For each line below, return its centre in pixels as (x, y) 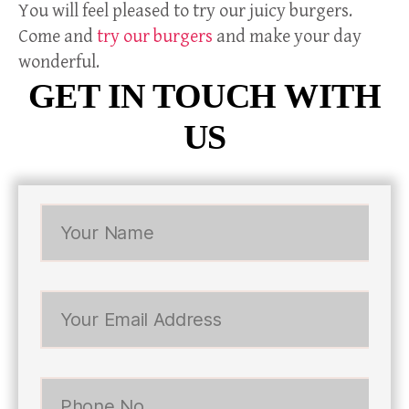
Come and (58, 37)
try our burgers (155, 37)
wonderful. (61, 63)
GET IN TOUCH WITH (204, 97)
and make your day (287, 37)
